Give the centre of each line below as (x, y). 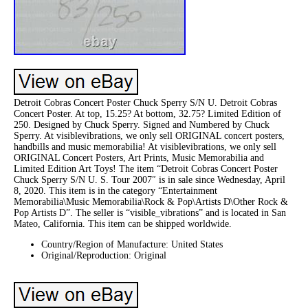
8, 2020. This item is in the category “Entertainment (115, 191)
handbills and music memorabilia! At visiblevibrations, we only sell (145, 147)
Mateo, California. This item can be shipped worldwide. (123, 224)
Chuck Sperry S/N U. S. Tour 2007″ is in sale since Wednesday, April (150, 180)
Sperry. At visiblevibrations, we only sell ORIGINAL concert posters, (149, 136)
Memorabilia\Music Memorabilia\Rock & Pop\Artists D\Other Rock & (151, 202)
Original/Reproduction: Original (104, 256)
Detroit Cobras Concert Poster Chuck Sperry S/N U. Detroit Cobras (145, 103)
